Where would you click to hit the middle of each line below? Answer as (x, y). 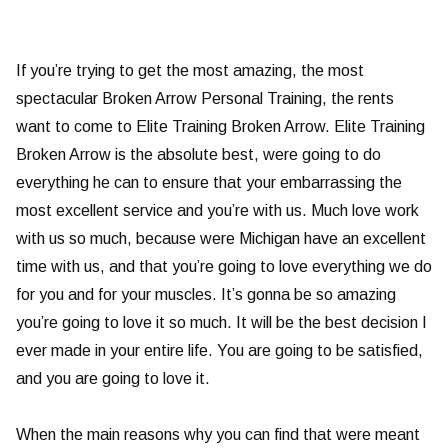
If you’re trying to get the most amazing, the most (190, 71)
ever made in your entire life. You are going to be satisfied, (219, 351)
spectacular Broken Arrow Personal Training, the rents (205, 99)
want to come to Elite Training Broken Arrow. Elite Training (220, 127)
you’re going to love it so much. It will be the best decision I (221, 323)
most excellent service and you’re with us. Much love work (217, 211)
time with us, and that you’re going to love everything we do (224, 267)
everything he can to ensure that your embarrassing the (209, 183)
